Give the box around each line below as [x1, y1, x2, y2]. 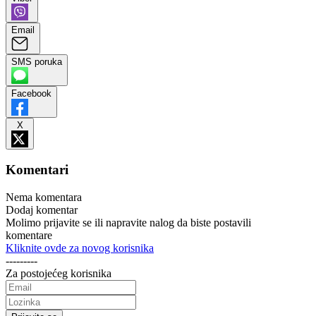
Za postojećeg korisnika [6, 267, 111, 280]
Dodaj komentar [6, 204, 78, 217]
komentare [6, 229, 52, 242]
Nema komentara [6, 191, 82, 204]
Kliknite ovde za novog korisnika [6, 242, 154, 255]
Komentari [6, 162, 68, 178]
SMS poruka [11, 56, 62, 67]
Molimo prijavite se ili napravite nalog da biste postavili [6, 217, 251, 229]
